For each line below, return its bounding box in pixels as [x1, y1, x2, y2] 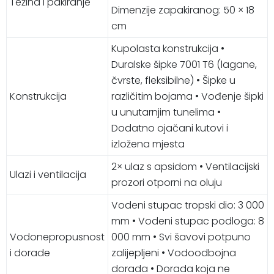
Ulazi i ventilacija [10, 167, 86, 182]
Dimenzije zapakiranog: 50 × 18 [111, 2, 254, 17]
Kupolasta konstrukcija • [111, 41, 224, 56]
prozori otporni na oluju [111, 175, 222, 190]
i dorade [10, 245, 50, 260]
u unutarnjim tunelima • [111, 105, 221, 119]
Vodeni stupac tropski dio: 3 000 [111, 198, 264, 212]
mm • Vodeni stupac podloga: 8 [111, 213, 264, 228]
